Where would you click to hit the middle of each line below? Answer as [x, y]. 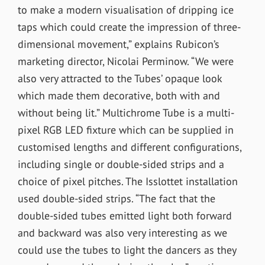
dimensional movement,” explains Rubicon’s [118, 44]
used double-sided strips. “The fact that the [116, 198]
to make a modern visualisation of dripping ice [125, 9]
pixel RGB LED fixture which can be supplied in [125, 130]
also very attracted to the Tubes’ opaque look [119, 78]
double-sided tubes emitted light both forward [125, 215]
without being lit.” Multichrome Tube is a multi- [126, 112]
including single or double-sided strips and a [121, 164]
